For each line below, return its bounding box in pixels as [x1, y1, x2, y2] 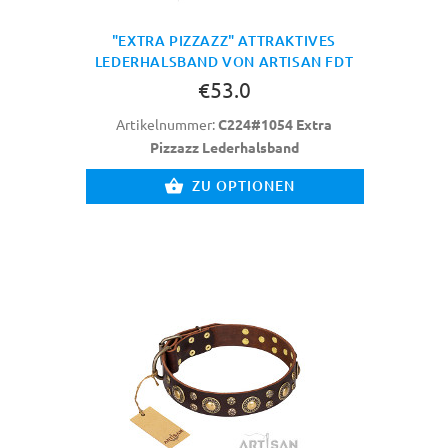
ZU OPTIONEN [192, 175, 295, 195]
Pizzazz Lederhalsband [149, 137, 299, 156]
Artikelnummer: [116, 114, 218, 133]
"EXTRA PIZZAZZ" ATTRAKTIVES [111, 30, 337, 50]
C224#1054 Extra [218, 114, 332, 133]
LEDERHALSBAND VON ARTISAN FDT [94, 51, 354, 71]
